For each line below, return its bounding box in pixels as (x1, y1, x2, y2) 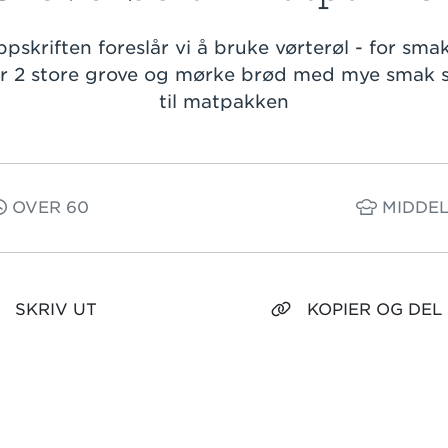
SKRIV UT (15, 300, 97, 319)
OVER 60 (7, 198, 89, 217)
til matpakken (159, 91, 289, 112)
